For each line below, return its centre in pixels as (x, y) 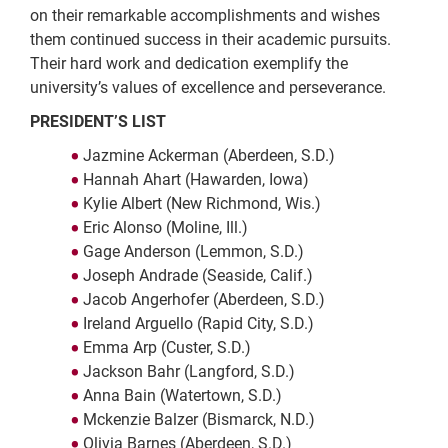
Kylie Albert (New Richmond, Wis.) (201, 204)
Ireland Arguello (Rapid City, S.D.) (198, 324)
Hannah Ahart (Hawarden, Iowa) (195, 180)
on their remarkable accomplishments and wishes (205, 16)
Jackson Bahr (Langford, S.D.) (188, 372)
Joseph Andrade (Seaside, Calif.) (197, 276)
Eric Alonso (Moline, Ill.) (165, 228)
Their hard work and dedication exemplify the (189, 64)
